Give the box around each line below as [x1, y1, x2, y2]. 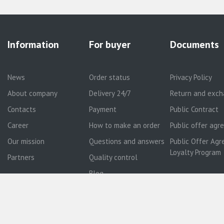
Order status [88, 72, 130, 82]
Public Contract [169, 104, 218, 114]
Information [7, 38, 59, 51]
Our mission [7, 136, 45, 146]
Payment [88, 104, 116, 114]
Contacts [7, 104, 36, 114]
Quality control [88, 152, 137, 162]
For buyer [88, 38, 130, 51]
